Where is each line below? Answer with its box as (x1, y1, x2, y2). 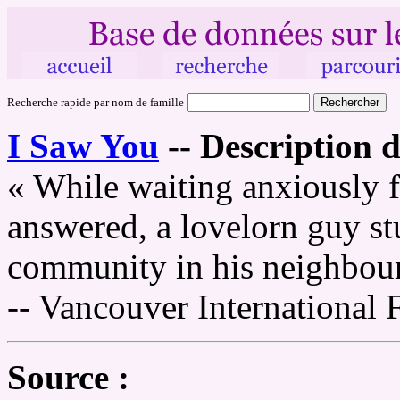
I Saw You (7, 127, 159, 165)
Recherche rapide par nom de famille (7, 96, 184, 109)
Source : (7, 358, 129, 396)
